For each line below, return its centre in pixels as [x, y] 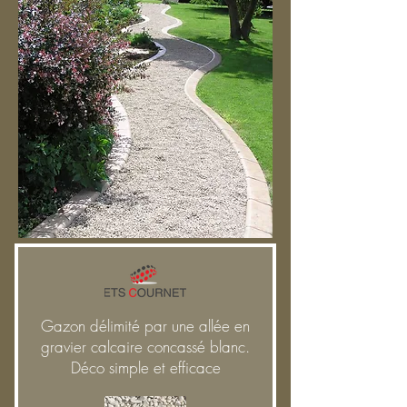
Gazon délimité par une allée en [145, 326]
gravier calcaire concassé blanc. [145, 347]
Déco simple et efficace [145, 367]
